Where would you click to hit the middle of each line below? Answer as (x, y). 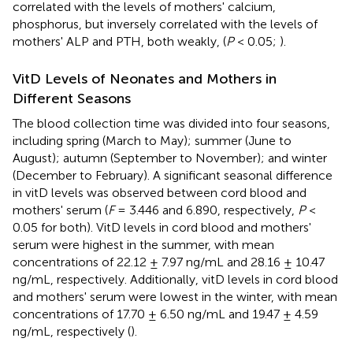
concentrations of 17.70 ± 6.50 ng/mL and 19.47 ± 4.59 (165, 314)
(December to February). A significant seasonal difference (173, 175)
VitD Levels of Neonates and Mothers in (145, 78)
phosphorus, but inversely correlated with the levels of (165, 24)
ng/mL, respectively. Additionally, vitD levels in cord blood (175, 279)
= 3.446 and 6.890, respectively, (206, 210)
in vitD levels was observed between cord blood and (160, 192)
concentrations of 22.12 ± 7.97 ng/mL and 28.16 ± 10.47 (169, 262)
